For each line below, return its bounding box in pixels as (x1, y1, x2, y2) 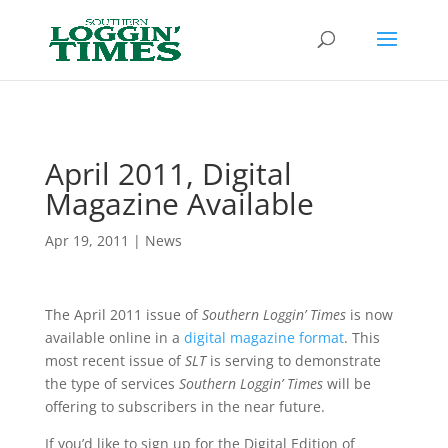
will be (322, 374, 371, 393)
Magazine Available (44, 183, 314, 224)
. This (343, 328, 380, 347)
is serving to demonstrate (205, 351, 381, 370)
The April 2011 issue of (44, 305, 202, 324)
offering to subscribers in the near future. (44, 397, 325, 416)
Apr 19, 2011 (44, 231, 129, 250)
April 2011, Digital (44, 153, 292, 194)
